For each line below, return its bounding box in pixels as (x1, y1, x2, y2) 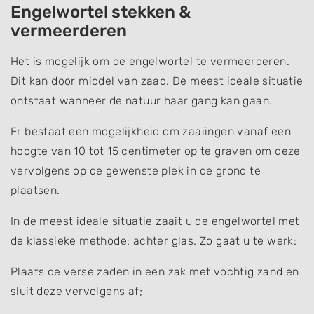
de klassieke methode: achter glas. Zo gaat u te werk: (11, 233, 297, 247)
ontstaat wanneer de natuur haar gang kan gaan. (11, 93, 273, 107)
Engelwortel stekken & (11, 1, 191, 22)
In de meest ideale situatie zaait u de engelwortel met (11, 214, 300, 228)
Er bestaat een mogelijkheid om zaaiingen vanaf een (11, 124, 291, 138)
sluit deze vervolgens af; (11, 284, 142, 298)
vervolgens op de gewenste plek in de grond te (11, 163, 261, 177)
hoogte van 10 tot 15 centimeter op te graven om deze (11, 144, 301, 158)
